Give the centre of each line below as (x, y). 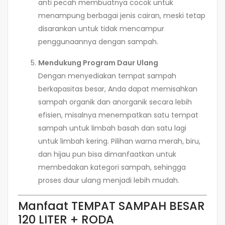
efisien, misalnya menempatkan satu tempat (118, 115)
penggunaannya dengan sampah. (98, 42)
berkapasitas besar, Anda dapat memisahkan (118, 89)
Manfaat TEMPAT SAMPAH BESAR (111, 206)
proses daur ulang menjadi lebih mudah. (109, 181)
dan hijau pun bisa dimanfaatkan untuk (107, 154)
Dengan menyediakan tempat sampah (107, 76)
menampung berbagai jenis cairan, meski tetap (122, 16)
